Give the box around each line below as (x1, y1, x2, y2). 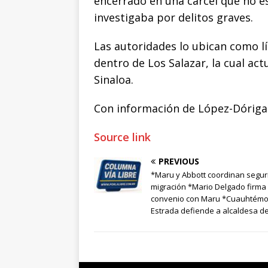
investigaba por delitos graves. (94, 10, 253, 25)
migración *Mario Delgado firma (151, 181, 266, 193)
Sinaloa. (94, 72, 133, 87)
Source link (94, 130, 151, 145)
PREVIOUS (159, 156, 199, 167)
